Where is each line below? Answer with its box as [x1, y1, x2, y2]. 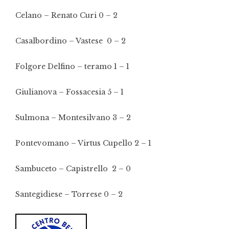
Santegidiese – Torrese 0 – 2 [15, 190, 123, 199]
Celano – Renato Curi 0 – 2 [15, 11, 118, 20]
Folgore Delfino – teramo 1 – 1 [15, 62, 129, 71]
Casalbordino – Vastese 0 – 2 [15, 36, 126, 45]
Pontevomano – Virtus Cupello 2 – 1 [15, 139, 151, 148]
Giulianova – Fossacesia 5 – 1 [15, 87, 124, 97]
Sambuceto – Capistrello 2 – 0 [15, 164, 131, 173]
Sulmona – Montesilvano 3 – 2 [15, 113, 131, 122]
